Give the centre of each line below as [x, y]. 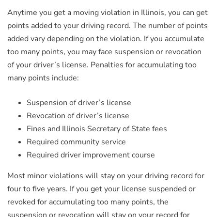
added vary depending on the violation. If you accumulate [106, 39]
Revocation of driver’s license [78, 116]
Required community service [76, 142]
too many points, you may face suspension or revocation [104, 52]
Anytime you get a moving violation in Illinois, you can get [108, 13]
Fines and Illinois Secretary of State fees [97, 129]
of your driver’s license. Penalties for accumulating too [102, 65]
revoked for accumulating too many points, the [88, 202]
